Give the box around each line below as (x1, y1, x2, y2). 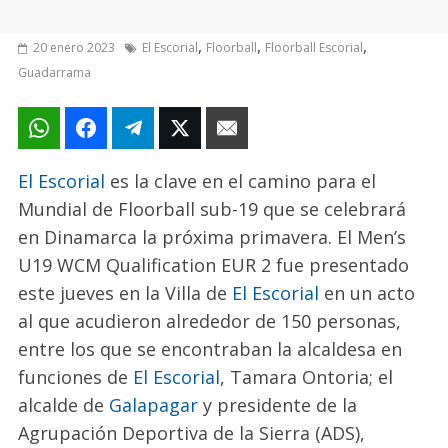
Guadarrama (18, 64, 92, 82)
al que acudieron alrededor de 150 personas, (18, 309, 402, 334)
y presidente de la (198, 393, 358, 418)
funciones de (18, 365, 134, 390)
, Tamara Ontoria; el (220, 365, 394, 390)
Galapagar (109, 393, 199, 418)
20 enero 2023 (33, 39, 116, 57)
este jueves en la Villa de (18, 281, 233, 306)
